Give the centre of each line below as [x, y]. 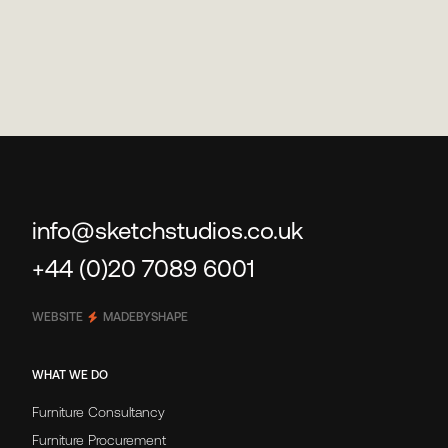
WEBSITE [57, 317]
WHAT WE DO [70, 375]
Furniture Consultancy [98, 412]
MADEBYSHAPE [145, 317]
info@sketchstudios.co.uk [167, 231]
